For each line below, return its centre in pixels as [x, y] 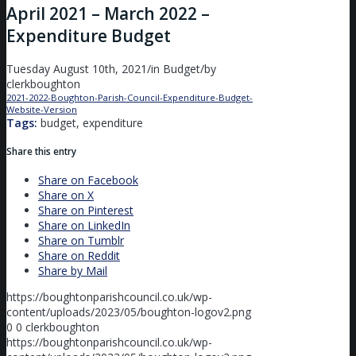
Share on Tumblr [81, 241]
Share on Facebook [88, 180]
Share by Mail [73, 271]
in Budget [176, 68]
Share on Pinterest [86, 211]
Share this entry [41, 152]
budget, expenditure [90, 122]
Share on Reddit [79, 256]
